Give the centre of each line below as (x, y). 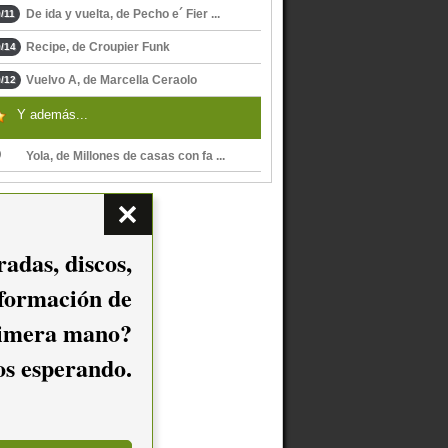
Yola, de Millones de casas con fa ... (125, 156)
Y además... (52, 114)
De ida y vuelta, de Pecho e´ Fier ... (123, 14)
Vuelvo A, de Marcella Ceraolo (111, 80)
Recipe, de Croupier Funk (98, 47)
